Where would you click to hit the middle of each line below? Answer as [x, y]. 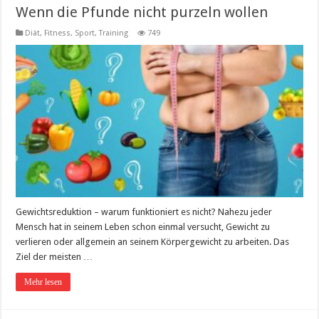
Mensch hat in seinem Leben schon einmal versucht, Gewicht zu [143, 227]
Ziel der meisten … [54, 257]
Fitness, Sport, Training [87, 33]
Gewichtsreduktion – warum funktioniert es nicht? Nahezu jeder [144, 212]
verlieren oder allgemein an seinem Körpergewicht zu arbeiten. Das [153, 242]
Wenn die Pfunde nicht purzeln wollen [142, 12]
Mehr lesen [43, 282]
